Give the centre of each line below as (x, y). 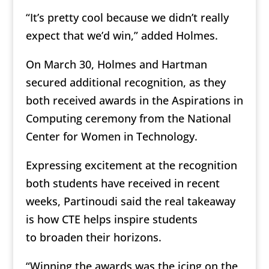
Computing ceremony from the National (128, 119)
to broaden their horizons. (93, 237)
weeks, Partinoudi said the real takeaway (130, 201)
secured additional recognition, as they (125, 83)
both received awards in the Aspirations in (134, 101)
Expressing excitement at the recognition (131, 165)
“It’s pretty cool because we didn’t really (127, 18)
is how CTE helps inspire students (111, 219)
